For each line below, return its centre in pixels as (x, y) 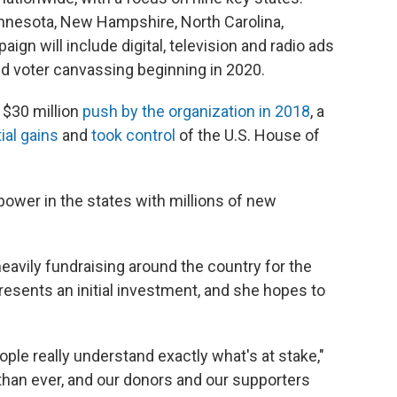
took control (133, 136)
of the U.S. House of (248, 136)
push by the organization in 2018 (196, 112)
